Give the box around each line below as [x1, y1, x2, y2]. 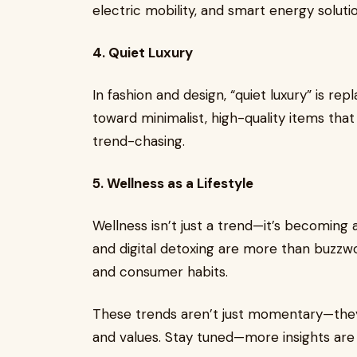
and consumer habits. [92, 263, 228, 280]
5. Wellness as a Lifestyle [92, 175, 253, 192]
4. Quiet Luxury [92, 44, 193, 61]
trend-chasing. [92, 132, 185, 150]
